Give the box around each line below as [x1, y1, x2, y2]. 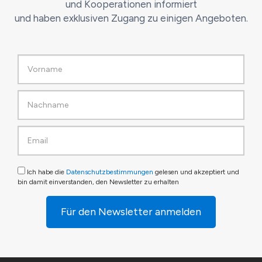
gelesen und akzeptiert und [155, 168, 239, 177]
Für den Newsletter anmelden [61, 205, 201, 219]
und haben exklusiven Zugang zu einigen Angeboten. [14, 12, 248, 25]
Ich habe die [25, 168, 66, 177]
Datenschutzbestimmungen [66, 168, 153, 177]
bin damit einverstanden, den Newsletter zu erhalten [18, 178, 179, 187]
